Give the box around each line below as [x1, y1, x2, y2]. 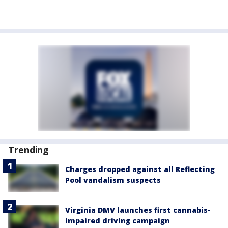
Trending [8, 144, 49, 156]
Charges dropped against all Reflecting [65, 164, 215, 174]
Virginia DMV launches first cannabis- [65, 205, 211, 215]
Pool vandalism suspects [65, 175, 161, 185]
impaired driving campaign [65, 216, 170, 226]
